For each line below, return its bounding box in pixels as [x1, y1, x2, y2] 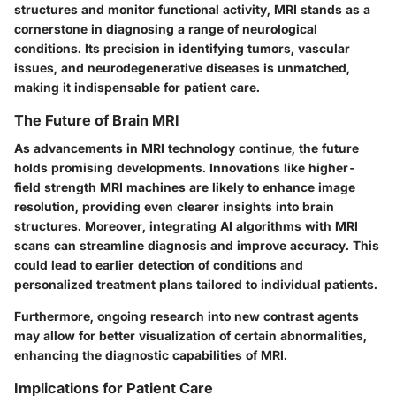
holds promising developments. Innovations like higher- [14, 160, 356, 175]
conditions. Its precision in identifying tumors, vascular [14, 40, 350, 56]
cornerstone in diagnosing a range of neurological [14, 20, 317, 36]
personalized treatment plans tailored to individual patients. [14, 277, 377, 292]
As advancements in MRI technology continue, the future [14, 141, 359, 156]
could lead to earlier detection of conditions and [14, 257, 303, 272]
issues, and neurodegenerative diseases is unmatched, [14, 59, 350, 75]
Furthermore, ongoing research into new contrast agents [14, 308, 359, 324]
